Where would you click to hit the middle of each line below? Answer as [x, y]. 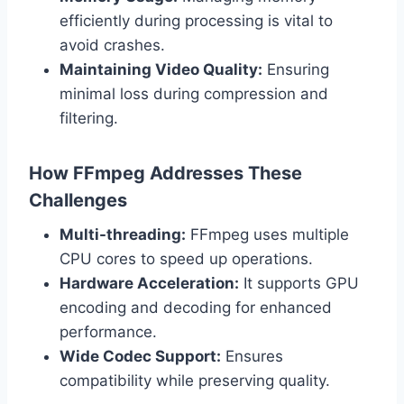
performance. [108, 332]
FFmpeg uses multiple [267, 235]
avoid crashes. [112, 46]
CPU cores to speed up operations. [186, 259]
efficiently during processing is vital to [196, 21]
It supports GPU [299, 284]
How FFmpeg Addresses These [165, 174]
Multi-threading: [123, 235]
